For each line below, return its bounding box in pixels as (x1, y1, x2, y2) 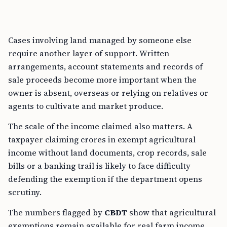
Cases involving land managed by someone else (8, 34, 192, 46)
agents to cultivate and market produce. (8, 100, 163, 112)
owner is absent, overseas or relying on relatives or (8, 87, 208, 99)
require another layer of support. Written (8, 48, 169, 59)
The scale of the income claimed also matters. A (8, 121, 193, 132)
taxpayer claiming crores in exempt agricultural (8, 134, 196, 145)
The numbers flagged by (8, 207, 104, 218)
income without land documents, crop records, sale (8, 147, 207, 159)
